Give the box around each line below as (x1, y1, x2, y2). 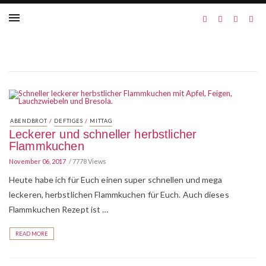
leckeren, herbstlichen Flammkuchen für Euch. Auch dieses (9, 189, 229, 199)
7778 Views (72, 157, 106, 165)
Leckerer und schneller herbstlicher (9, 128, 197, 141)
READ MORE (15, 230, 48, 237)
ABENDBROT (10, 118, 47, 124)
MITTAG (90, 118, 112, 124)
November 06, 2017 (9, 157, 66, 165)
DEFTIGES (54, 118, 83, 124)
